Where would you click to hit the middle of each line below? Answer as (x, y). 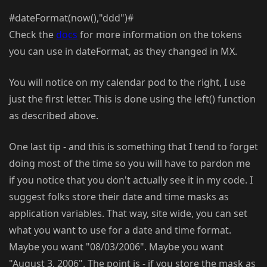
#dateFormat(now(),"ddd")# (71, 18)
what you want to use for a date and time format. (120, 230)
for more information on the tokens (160, 35)
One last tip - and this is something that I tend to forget (133, 147)
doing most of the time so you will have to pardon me (130, 164)
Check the (32, 35)
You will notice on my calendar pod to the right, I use (127, 83)
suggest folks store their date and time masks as (119, 197)
